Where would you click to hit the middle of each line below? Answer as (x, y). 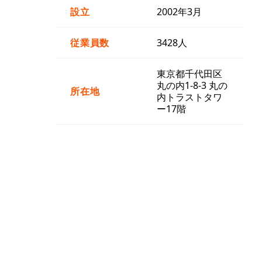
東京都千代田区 (189, 73)
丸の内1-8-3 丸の (192, 85)
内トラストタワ (189, 97)
